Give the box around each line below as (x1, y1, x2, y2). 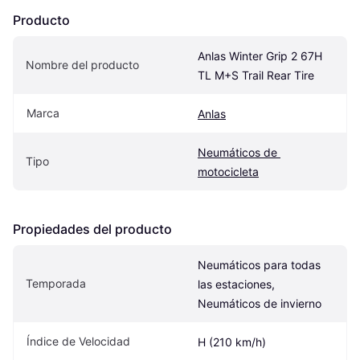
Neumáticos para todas (198, 258, 321, 272)
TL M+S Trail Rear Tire (198, 68, 314, 82)
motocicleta (198, 165, 259, 178)
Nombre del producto (26, 58, 139, 72)
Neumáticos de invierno (198, 297, 321, 310)
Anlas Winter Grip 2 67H (198, 49, 322, 63)
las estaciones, (198, 277, 275, 291)
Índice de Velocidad (27, 334, 130, 348)
